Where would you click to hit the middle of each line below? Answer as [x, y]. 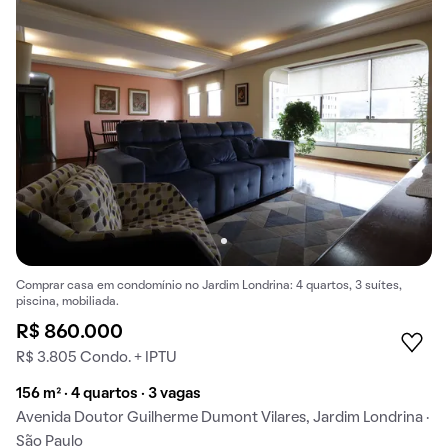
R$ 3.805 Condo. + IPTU [96, 358]
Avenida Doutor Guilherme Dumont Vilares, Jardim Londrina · [222, 418]
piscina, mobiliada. [67, 302]
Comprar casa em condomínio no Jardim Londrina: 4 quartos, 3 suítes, [209, 286]
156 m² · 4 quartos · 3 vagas [108, 394]
